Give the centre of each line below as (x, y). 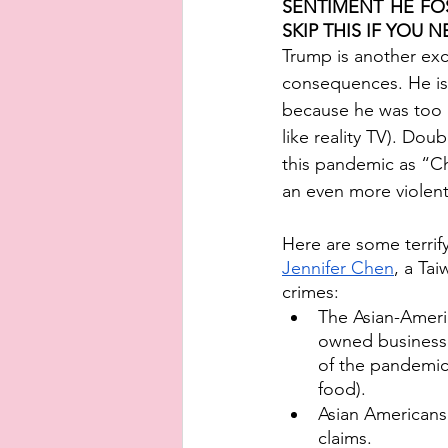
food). (344, 389)
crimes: (313, 292)
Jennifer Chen (338, 268)
